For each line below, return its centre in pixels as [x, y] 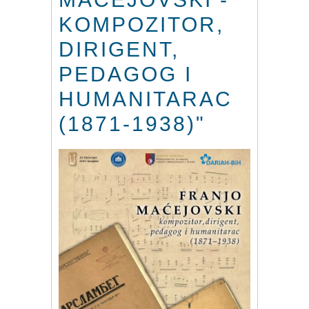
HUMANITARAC [146, 99]
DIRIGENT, [119, 50]
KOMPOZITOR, [141, 25]
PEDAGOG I [126, 74]
